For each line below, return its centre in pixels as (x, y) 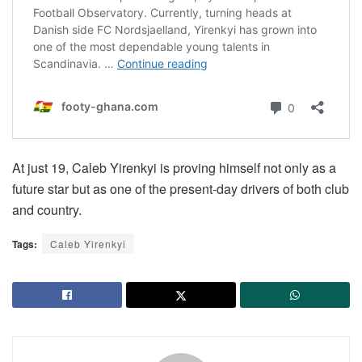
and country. (47, 210)
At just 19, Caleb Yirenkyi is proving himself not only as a (174, 168)
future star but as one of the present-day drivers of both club (181, 189)
